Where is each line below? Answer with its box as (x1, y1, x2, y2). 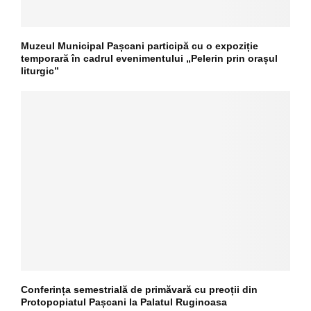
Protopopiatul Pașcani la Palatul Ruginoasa (21, 296, 227, 308)
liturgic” (21, 65, 59, 76)
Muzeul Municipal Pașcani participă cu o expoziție (21, 40, 258, 51)
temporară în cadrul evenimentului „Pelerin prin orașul (21, 52, 278, 64)
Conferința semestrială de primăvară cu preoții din (21, 283, 258, 295)
